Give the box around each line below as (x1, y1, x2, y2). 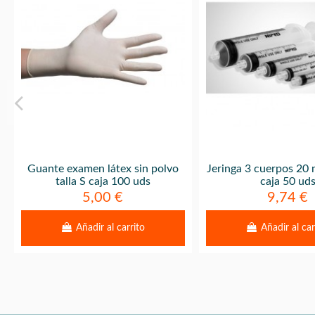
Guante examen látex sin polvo (27, 162, 179, 174)
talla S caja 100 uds (55, 175, 150, 187)
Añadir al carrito (76, 222, 146, 233)
